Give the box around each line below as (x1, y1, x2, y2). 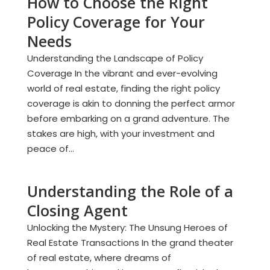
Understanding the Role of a (27, 181, 233, 201)
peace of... (27, 142, 74, 155)
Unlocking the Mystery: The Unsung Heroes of (27, 221, 228, 234)
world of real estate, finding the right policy (27, 82, 220, 95)
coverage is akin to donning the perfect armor (27, 97, 235, 110)
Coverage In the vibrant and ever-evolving (27, 67, 218, 80)
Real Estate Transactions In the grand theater (27, 236, 233, 249)
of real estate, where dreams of (27, 251, 171, 264)
